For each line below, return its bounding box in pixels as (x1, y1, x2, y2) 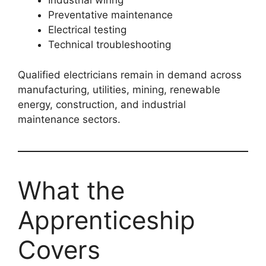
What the (18, 175, 125, 205)
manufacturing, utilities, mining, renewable (18, 83, 220, 96)
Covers (18, 234, 100, 265)
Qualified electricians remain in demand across (18, 68, 242, 81)
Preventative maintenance (48, 9, 173, 21)
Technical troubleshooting (48, 39, 171, 51)
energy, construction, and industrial (18, 98, 186, 110)
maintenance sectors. (18, 113, 121, 125)
